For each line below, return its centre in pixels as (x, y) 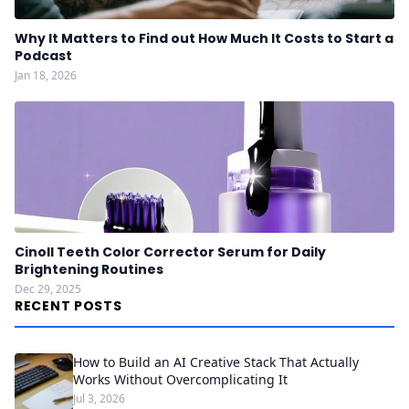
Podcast (43, 56)
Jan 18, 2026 (46, 75)
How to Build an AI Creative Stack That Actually (216, 362)
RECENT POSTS (68, 306)
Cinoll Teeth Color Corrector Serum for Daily (170, 252)
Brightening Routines (89, 269)
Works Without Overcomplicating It (180, 379)
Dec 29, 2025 (48, 289)
